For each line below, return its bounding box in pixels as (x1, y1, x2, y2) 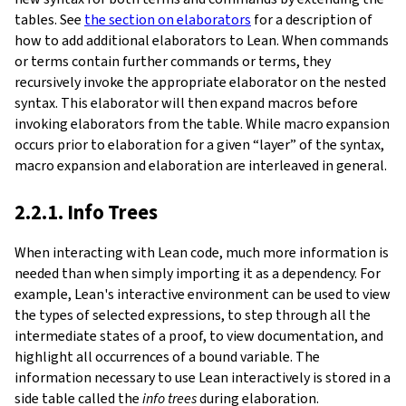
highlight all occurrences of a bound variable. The (14, 346, 320, 366)
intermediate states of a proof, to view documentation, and (14, 325, 383, 345)
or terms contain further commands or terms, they (14, 51, 331, 71)
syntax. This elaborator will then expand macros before (14, 92, 358, 112)
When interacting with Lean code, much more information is (14, 242, 389, 262)
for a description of (251, 9, 372, 29)
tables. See (14, 9, 84, 29)
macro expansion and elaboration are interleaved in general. (14, 155, 387, 175)
